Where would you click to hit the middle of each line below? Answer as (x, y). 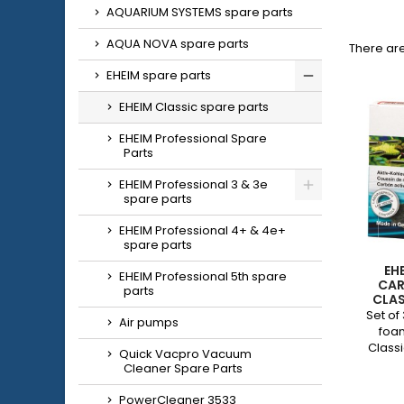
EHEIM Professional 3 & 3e (193, 184)
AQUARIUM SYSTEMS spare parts (200, 12)
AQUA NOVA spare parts (178, 44)
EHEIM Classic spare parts (194, 107)
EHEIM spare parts (159, 75)
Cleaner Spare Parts (183, 368)
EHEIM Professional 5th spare (203, 276)
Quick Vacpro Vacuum (185, 354)
